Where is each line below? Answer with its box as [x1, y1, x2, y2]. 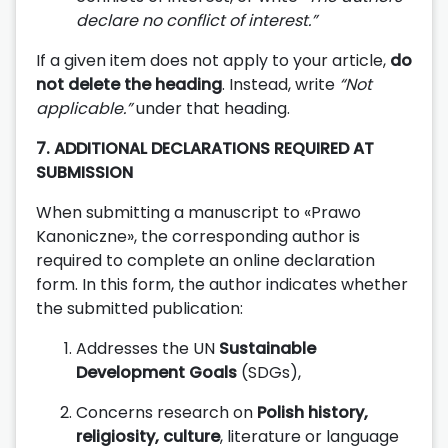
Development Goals [76, 360, 237, 384]
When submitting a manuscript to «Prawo [36, 200, 361, 224]
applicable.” [36, 96, 132, 120]
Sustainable [219, 336, 316, 360]
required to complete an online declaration [36, 248, 375, 272]
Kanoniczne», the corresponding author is [36, 224, 360, 248]
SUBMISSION [36, 160, 133, 184]
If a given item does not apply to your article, [36, 48, 390, 72]
